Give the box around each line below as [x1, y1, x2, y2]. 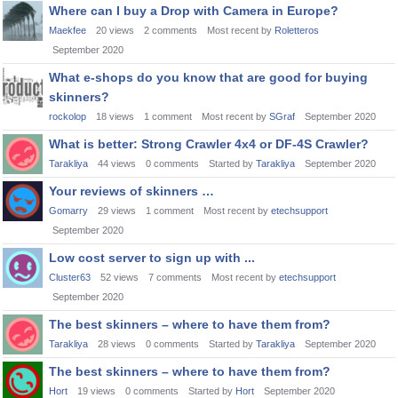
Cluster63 [49, 272, 91, 283]
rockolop [49, 111, 86, 122]
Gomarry [49, 205, 88, 216]
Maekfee [49, 25, 86, 36]
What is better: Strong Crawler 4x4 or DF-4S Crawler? [49, 137, 369, 151]
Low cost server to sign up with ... [49, 251, 255, 265]
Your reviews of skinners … [49, 184, 214, 198]
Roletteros [275, 25, 319, 36]
